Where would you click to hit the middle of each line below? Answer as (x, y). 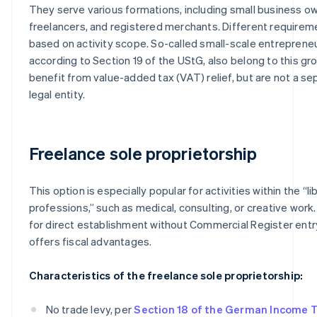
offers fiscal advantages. (90, 241)
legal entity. (57, 94)
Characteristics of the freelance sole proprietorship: (166, 275)
